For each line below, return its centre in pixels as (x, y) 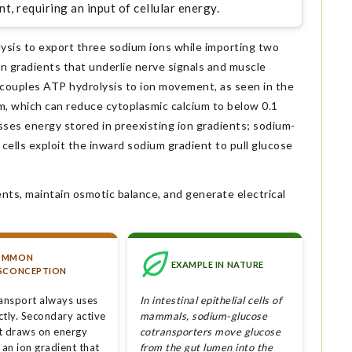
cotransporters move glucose (210, 332)
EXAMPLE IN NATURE (217, 264)
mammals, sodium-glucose (203, 316)
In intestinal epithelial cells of (211, 301)
